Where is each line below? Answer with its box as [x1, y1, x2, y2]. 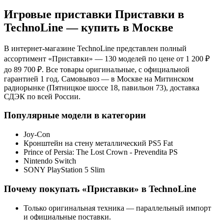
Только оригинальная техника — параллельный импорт [24, 203, 211, 212]
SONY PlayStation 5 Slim [24, 165, 105, 174]
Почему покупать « [4, 183, 87, 194]
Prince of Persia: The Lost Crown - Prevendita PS [24, 148, 178, 157]
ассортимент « [4, 54, 52, 63]
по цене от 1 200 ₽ [146, 54, 210, 63]
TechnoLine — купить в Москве [4, 21, 173, 34]
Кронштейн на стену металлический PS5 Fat [24, 139, 173, 148]
